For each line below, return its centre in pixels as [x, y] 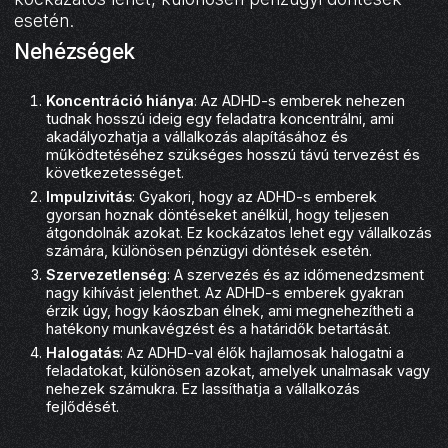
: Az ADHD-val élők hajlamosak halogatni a [262, 352]
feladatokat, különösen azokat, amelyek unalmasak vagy [238, 370]
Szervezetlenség [107, 274]
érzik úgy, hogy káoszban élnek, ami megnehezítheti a [230, 310]
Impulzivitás [89, 196]
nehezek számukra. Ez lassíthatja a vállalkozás [203, 388]
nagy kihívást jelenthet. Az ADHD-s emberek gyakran [225, 292]
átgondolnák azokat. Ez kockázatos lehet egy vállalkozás [239, 232]
